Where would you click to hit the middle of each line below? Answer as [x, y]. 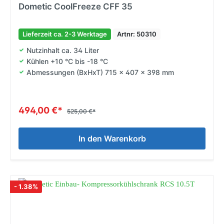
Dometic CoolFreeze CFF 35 [75, 6]
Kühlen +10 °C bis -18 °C [67, 61]
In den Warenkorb [112, 138]
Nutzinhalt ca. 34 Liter [63, 50]
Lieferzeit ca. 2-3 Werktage [65, 34]
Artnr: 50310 [137, 34]
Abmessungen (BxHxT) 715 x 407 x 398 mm [100, 72]
